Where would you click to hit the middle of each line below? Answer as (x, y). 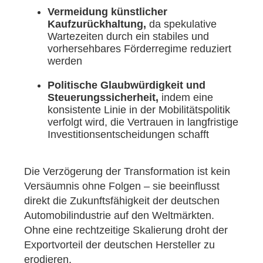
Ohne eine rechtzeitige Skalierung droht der (126, 230)
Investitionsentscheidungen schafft (128, 135)
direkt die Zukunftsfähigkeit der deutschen (122, 201)
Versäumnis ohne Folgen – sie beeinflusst (122, 186)
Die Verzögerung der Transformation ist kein (127, 172)
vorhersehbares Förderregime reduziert (139, 49)
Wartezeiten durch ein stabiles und (128, 37)
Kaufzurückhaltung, (97, 24)
